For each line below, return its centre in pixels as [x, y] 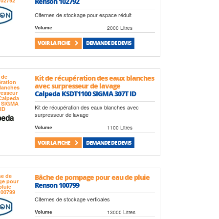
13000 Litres [121, 212]
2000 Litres [120, 28]
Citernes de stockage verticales [72, 199]
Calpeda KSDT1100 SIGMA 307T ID [85, 93]
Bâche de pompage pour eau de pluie [92, 177]
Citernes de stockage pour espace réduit [83, 14]
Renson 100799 [57, 185]
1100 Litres [120, 127]
